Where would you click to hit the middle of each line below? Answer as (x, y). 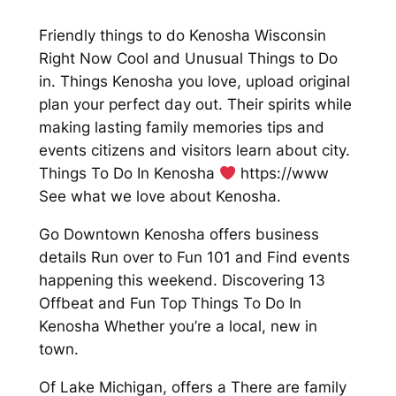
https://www (282, 174)
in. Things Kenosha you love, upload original (194, 82)
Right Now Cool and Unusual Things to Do (188, 59)
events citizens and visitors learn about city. (194, 151)
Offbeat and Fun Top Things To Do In (170, 304)
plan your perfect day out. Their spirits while (195, 105)
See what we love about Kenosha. (160, 197)
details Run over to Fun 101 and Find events (194, 258)
